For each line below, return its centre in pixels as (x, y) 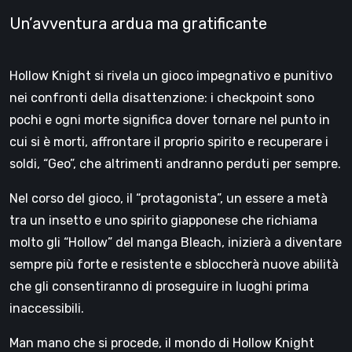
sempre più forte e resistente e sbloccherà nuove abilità (174, 264)
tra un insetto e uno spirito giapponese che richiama (163, 220)
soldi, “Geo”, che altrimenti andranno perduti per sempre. (175, 163)
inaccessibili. (47, 308)
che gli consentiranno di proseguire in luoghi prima (159, 286)
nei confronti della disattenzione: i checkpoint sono (162, 97)
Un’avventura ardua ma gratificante (138, 23)
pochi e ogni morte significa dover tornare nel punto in (170, 119)
